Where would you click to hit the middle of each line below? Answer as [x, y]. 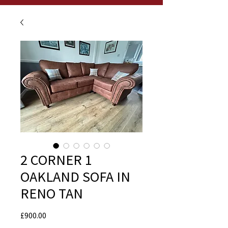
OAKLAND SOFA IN [75, 177]
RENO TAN [52, 193]
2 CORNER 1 [56, 160]
